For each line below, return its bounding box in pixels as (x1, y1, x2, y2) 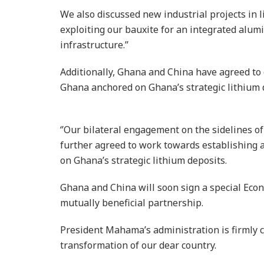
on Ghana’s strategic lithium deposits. (60, 153, 227, 167)
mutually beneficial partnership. (60, 196, 203, 209)
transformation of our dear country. (60, 238, 216, 252)
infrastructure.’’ (60, 38, 128, 51)
